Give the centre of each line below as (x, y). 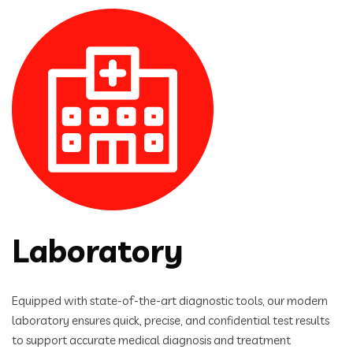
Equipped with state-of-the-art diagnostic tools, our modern (170, 301)
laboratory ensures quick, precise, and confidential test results (171, 320)
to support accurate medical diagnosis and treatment (151, 340)
